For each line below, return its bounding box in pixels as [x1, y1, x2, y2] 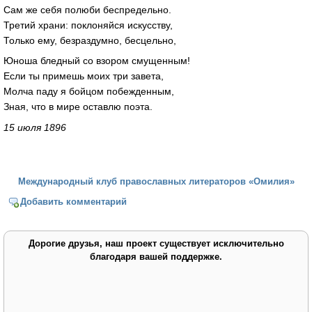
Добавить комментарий [20, 196, 127, 207]
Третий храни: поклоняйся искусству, [3, 19, 173, 31]
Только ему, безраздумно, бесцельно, [3, 34, 176, 46]
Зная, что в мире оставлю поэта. [3, 101, 153, 113]
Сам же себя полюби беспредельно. [3, 3, 171, 15]
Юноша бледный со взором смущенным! [3, 55, 190, 67]
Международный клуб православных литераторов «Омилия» [17, 176, 295, 187]
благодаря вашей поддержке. [90, 251, 222, 262]
